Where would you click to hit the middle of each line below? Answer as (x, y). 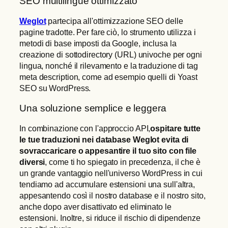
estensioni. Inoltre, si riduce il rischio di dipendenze (110, 218)
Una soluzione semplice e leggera (93, 108)
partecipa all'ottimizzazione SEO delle (115, 21)
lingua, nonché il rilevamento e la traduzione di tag (109, 66)
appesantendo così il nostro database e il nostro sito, (112, 196)
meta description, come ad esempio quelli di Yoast (109, 77)
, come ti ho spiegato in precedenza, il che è (123, 162)
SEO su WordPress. (55, 88)
